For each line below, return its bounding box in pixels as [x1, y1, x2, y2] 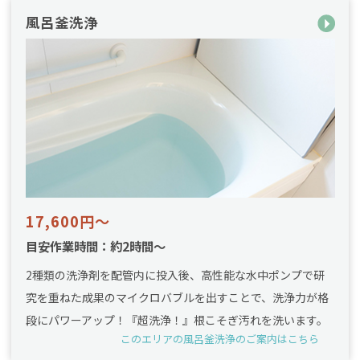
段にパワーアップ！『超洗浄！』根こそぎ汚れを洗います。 [25, 312, 328, 329]
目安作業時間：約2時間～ [25, 237, 166, 256]
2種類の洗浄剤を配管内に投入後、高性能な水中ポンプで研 [25, 267, 325, 284]
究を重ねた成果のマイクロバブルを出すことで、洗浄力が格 [25, 289, 329, 306]
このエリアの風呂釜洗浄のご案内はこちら [121, 331, 320, 347]
